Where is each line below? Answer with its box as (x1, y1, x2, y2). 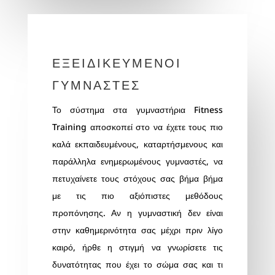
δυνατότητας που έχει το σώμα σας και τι (52, 258, 223, 270)
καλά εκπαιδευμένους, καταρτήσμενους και (52, 137, 223, 150)
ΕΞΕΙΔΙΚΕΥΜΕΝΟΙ (52, 52, 182, 71)
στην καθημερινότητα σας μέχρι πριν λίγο (52, 223, 223, 236)
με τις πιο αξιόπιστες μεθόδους (52, 189, 223, 201)
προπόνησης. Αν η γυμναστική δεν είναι (52, 206, 223, 219)
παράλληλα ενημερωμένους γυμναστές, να (52, 155, 223, 167)
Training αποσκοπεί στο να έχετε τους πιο (52, 120, 223, 133)
